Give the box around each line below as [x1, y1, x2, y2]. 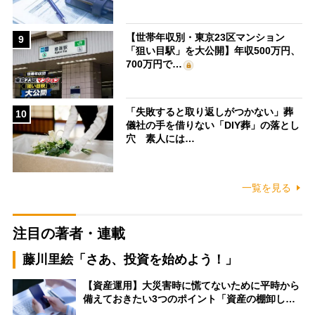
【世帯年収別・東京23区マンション [126, 32, 285, 44]
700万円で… [126, 58, 183, 70]
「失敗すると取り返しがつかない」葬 [126, 105, 294, 117]
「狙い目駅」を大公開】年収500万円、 [126, 45, 301, 57]
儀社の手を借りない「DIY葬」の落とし [126, 119, 300, 131]
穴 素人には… [126, 132, 195, 144]
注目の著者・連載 [12, 226, 125, 242]
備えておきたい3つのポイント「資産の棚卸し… [82, 293, 295, 305]
